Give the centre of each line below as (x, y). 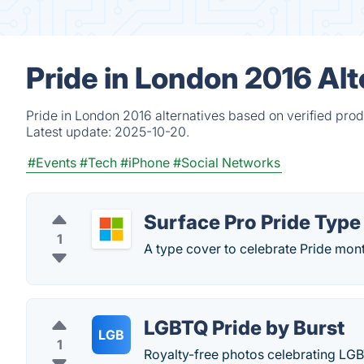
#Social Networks (227, 162)
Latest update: (70, 132)
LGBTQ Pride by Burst (244, 328)
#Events (52, 162)
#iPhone (145, 162)
